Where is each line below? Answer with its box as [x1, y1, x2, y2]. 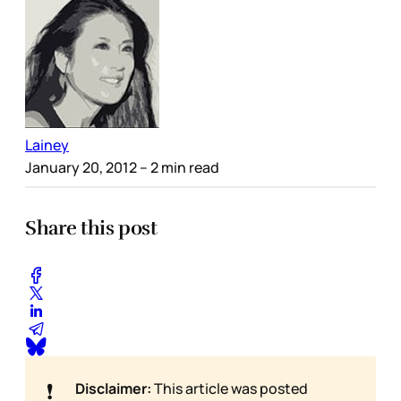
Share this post [25, 215, 158, 240]
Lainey [25, 134, 69, 155]
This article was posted [151, 379, 308, 399]
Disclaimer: [75, 379, 151, 399]
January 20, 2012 [25, 157, 137, 177]
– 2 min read [137, 157, 219, 177]
